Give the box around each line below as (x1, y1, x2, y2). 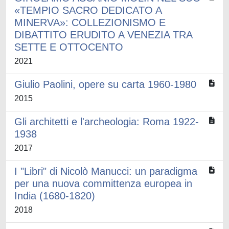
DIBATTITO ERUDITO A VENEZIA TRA (14, 29, 192, 40)
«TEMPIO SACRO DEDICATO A (14, 5, 162, 16)
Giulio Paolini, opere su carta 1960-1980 (14, 79, 196, 90)
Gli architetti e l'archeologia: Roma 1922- (14, 116, 199, 127)
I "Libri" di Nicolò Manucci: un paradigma (14, 166, 197, 177)
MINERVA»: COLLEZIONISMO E (14, 17, 166, 28)
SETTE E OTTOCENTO (14, 41, 123, 53)
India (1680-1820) (14, 190, 95, 201)
